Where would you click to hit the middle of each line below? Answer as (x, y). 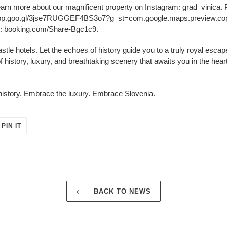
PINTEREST (40, 136)
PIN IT (11, 125)
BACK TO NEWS (121, 192)
